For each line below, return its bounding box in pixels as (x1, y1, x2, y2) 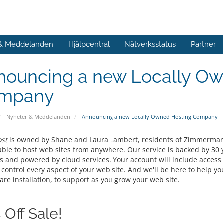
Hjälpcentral (68, 40, 110, 49)
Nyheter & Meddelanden (6, 113, 70, 120)
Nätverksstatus (124, 40, 176, 49)
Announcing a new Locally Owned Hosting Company (80, 113, 218, 120)
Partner (191, 40, 216, 49)
